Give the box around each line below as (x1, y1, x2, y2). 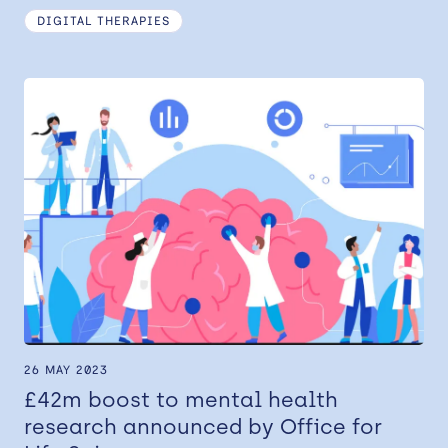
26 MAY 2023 (24, 362, 108, 377)
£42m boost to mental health (24, 386, 338, 412)
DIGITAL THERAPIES (37, 14, 170, 29)
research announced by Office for (24, 413, 382, 439)
